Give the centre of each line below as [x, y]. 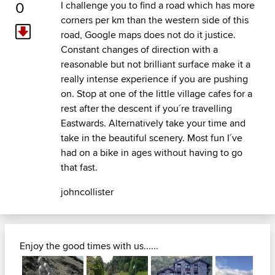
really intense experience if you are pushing [154, 79]
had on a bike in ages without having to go [151, 153]
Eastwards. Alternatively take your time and [153, 123]
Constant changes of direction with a [139, 50]
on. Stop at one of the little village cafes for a [156, 94]
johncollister [87, 192]
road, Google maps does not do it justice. [148, 35]
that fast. [79, 168]
